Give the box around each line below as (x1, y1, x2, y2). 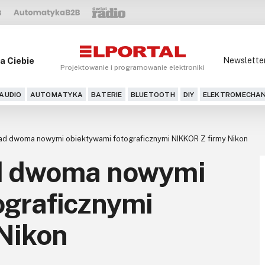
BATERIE (91, 90, 122, 99)
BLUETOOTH (130, 90, 175, 99)
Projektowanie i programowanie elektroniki (60, 63, 205, 72)
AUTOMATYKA (30, 90, 83, 99)
